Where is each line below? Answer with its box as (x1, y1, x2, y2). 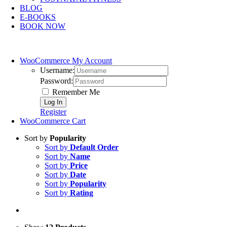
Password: (40, 77, 73, 85)
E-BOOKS (20, 13, 56, 21)
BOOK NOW (20, 22, 66, 30)
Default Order (70, 143, 119, 152)
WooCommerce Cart (20, 117, 86, 125)
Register (40, 107, 67, 116)
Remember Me (50, 88, 100, 96)
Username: (40, 66, 75, 74)
